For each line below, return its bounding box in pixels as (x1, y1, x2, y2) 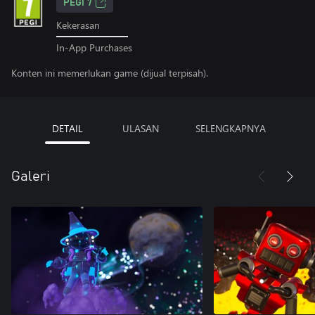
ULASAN (122, 121, 159, 135)
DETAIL (52, 121, 83, 135)
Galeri (11, 169, 50, 184)
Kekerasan (56, 18, 100, 32)
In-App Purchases (56, 40, 132, 54)
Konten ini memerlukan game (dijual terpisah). (11, 65, 208, 79)
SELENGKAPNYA (195, 121, 266, 135)
